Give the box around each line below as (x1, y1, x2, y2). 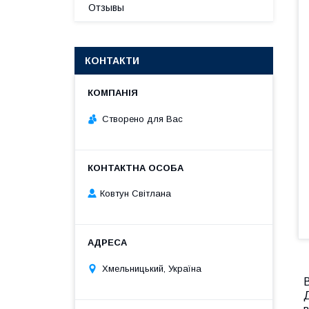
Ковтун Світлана (100, 188, 171, 199)
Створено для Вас (102, 113, 183, 124)
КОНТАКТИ (85, 55, 139, 66)
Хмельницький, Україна (102, 263, 201, 274)
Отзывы (88, 2, 124, 13)
